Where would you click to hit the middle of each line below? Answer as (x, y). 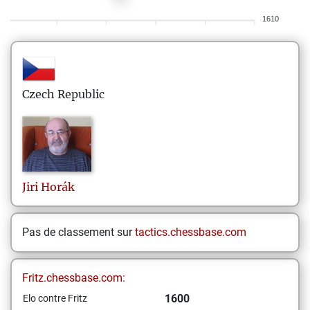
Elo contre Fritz (55, 298)
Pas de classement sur (79, 232)
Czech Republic (63, 94)
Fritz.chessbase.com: (74, 278)
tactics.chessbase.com (191, 232)
